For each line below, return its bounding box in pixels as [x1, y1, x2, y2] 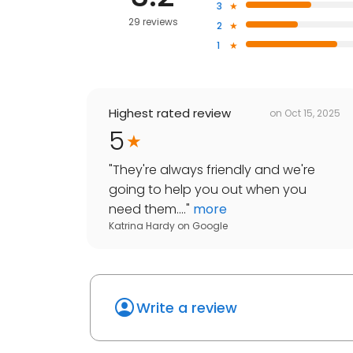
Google [192, 219, 228, 233]
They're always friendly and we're [113, 161, 315, 180]
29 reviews [128, 15, 178, 29]
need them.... [109, 200, 186, 219]
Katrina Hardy [109, 219, 175, 233]
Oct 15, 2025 [284, 106, 340, 120]
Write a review [136, 298, 237, 318]
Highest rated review [109, 105, 231, 122]
